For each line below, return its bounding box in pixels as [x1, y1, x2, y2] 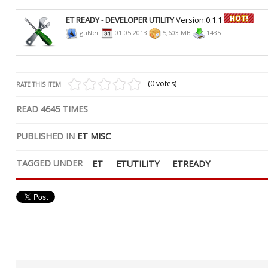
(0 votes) [148, 78, 176, 89]
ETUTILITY [116, 158, 159, 169]
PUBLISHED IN [16, 130, 75, 142]
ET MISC [77, 130, 111, 142]
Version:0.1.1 [176, 14, 224, 25]
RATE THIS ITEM [16, 80, 61, 89]
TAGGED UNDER [16, 157, 83, 169]
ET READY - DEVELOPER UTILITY [66, 14, 176, 25]
